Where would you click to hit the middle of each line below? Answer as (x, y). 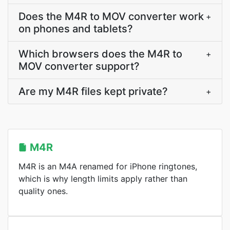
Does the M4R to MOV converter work (111, 16)
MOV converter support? (79, 66)
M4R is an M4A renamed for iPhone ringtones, (108, 166)
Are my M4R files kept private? (93, 91)
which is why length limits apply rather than (103, 179)
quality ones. (43, 191)
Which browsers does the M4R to (100, 54)
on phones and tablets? (76, 29)
